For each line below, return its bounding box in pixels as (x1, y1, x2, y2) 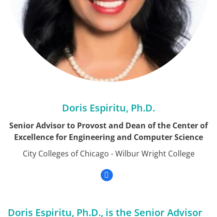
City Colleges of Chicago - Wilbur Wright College (22, 148, 195, 159)
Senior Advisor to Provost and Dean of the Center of (9, 120, 208, 131)
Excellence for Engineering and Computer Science (14, 132, 203, 142)
